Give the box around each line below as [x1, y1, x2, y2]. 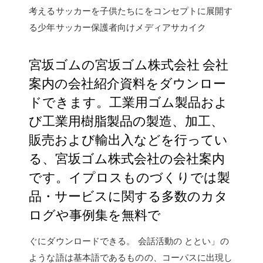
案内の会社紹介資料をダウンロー [29, 73, 227, 92]
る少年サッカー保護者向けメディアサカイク [29, 21, 207, 33]
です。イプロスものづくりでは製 [29, 167, 231, 186]
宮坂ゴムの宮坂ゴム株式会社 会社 [29, 55, 229, 73]
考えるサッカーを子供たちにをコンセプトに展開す [29, 4, 233, 17]
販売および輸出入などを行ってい [29, 130, 228, 148]
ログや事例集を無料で [29, 205, 161, 223]
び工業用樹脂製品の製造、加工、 [29, 111, 224, 129]
